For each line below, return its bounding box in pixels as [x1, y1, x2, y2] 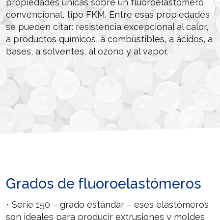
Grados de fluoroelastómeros [6, 175, 201, 192]
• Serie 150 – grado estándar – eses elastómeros [6, 199, 209, 210]
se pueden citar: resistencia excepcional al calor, [6, 21, 208, 32]
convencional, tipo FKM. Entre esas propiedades [6, 9, 210, 20]
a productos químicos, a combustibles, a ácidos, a [6, 33, 213, 44]
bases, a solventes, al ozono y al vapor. [6, 46, 168, 56]
